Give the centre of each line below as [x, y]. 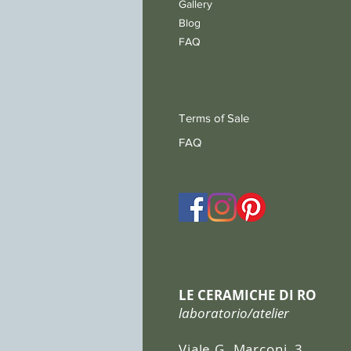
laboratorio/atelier [234, 313]
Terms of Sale [214, 118]
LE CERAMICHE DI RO [248, 295]
